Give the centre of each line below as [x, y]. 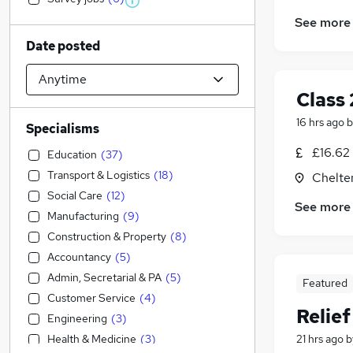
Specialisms [63, 129]
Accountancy [79, 257]
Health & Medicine [92, 339]
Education [72, 154]
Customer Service [91, 298]
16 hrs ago [320, 123]
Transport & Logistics [98, 175]
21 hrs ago [320, 339]
